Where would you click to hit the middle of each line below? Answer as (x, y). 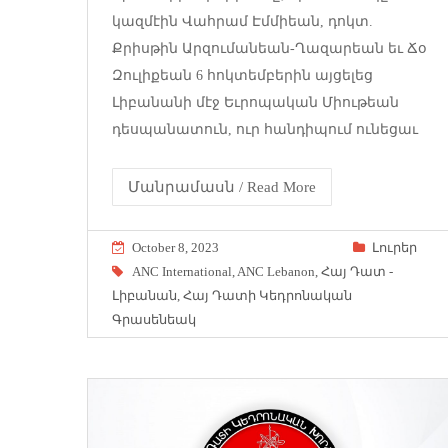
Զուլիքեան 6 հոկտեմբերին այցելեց (242, 75)
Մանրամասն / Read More (222, 186)
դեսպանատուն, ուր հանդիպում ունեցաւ (265, 129)
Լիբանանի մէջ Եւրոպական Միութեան (255, 102)
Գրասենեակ (154, 319)
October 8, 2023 (175, 247)
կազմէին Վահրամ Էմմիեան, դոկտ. (242, 21)
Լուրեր (394, 247)
